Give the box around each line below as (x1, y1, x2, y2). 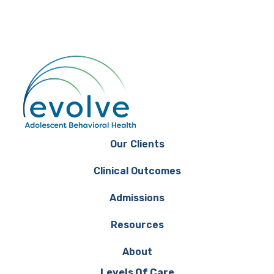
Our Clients (109, 138, 165, 150)
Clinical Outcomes (93, 165, 181, 177)
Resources (110, 218, 164, 231)
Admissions (109, 191, 165, 204)
